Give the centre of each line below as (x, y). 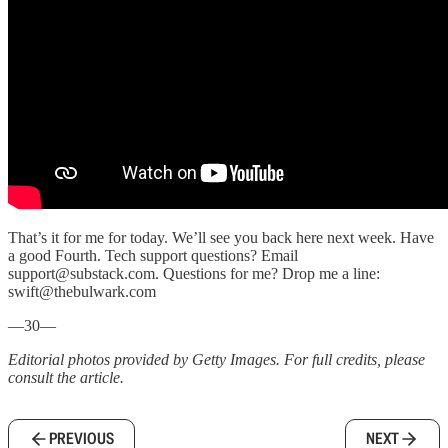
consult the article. (66, 378)
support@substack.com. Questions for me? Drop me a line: (194, 274)
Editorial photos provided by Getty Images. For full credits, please (216, 360)
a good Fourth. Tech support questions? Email (153, 256)
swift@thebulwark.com (82, 292)
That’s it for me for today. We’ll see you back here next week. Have (221, 238)
